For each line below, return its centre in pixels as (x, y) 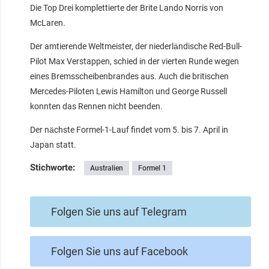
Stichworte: (53, 168)
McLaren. (48, 23)
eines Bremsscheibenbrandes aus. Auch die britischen (129, 77)
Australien (107, 168)
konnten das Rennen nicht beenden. (96, 107)
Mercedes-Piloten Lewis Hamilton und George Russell (128, 92)
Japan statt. (53, 145)
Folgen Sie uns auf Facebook (119, 252)
